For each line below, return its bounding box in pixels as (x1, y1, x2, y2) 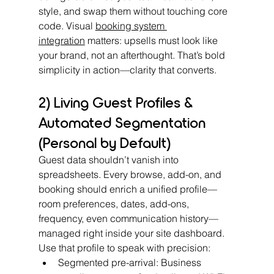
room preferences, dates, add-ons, (38, 197, 191, 210)
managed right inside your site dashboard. (38, 226, 224, 239)
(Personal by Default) (38, 133, 171, 151)
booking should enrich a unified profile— (38, 182, 217, 195)
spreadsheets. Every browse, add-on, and (38, 168, 224, 180)
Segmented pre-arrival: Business (57, 256, 204, 268)
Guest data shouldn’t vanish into (38, 153, 181, 166)
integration (38, 34, 85, 46)
